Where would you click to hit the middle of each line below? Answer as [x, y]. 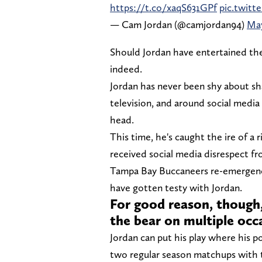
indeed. [126, 68]
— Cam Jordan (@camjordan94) [178, 24]
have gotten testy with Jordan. [177, 187]
